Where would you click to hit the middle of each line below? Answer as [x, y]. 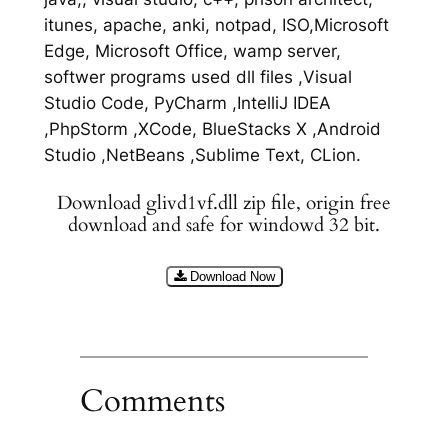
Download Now [232, 276]
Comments [152, 401]
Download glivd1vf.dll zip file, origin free [224, 203]
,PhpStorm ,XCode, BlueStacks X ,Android [212, 129]
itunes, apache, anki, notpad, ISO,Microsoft [216, 25]
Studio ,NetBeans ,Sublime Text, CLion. [202, 155]
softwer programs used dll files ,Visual [197, 77]
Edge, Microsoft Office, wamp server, [192, 51]
